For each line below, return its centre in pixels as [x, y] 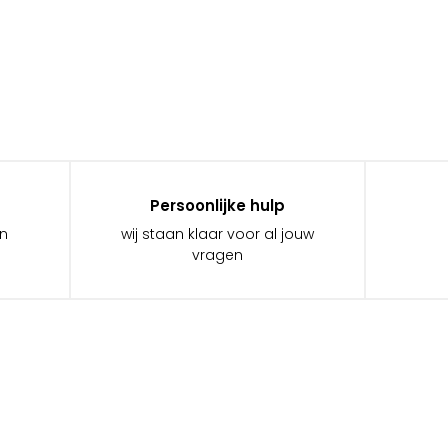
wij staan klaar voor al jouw [217, 234]
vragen [217, 255]
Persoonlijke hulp [217, 205]
